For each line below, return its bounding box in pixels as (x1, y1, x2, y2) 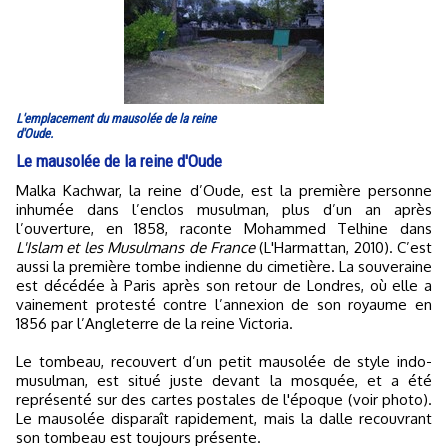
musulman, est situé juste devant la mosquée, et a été (16, 371, 432, 391)
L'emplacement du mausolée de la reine (16, 111, 216, 127)
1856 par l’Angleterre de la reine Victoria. (16, 314, 293, 334)
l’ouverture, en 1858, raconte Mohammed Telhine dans (16, 219, 432, 239)
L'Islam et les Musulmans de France (16, 238, 255, 258)
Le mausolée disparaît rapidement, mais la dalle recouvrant (16, 409, 432, 429)
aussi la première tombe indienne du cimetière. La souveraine (16, 257, 432, 277)
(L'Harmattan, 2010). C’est (254, 238, 432, 258)
